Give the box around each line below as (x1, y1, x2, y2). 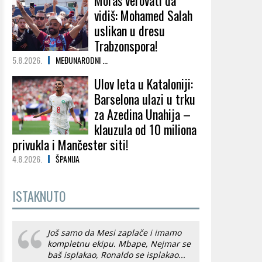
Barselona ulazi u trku (94, 89, 195, 108)
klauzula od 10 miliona (94, 120, 196, 139)
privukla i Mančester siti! (12, 135, 128, 154)
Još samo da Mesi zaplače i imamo (47, 227, 181, 238)
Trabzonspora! (94, 36, 157, 55)
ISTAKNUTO (12, 187, 65, 205)
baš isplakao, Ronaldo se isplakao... (47, 249, 185, 260)
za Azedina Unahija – (94, 105, 191, 123)
